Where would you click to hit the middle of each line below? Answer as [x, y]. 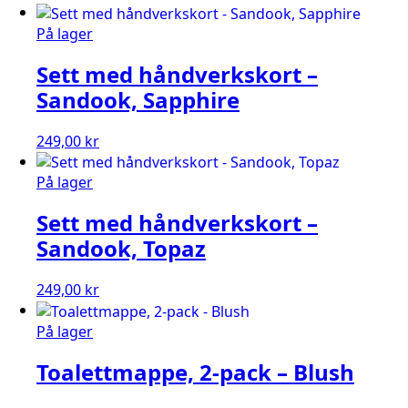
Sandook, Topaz [121, 249]
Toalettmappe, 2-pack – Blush [195, 372]
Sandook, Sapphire [138, 99]
